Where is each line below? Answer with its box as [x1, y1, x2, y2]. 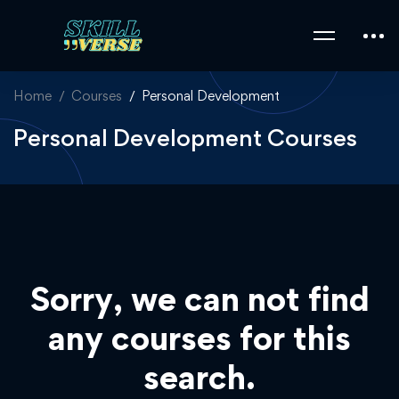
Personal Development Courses [13, 123, 357, 151]
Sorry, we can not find [29, 279, 370, 319]
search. [143, 357, 256, 397]
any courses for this [48, 318, 351, 358]
